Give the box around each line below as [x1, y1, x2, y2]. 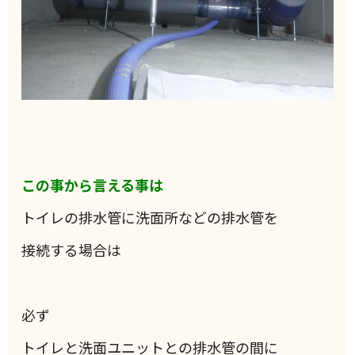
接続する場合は [21, 239, 122, 260]
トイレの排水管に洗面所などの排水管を [21, 206, 279, 227]
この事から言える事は [21, 174, 164, 195]
